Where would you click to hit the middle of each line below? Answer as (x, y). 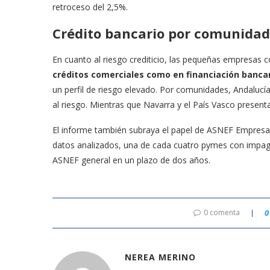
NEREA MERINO (160, 257)
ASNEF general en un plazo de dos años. (131, 160)
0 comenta (222, 212)
